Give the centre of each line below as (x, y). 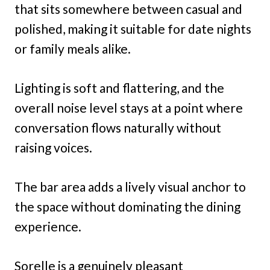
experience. (48, 226)
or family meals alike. (73, 48)
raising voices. (53, 147)
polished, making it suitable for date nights (133, 28)
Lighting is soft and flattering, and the (119, 87)
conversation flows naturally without (118, 127)
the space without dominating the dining (127, 206)
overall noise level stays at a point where (129, 107)
